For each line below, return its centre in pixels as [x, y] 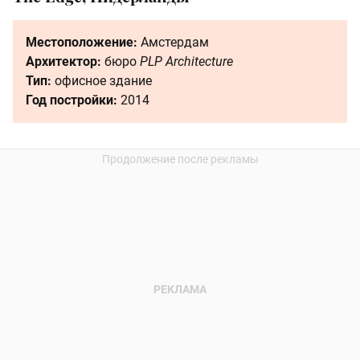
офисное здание [102, 80]
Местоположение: [82, 42]
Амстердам [173, 42]
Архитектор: [63, 61]
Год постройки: [73, 100]
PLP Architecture [186, 61]
